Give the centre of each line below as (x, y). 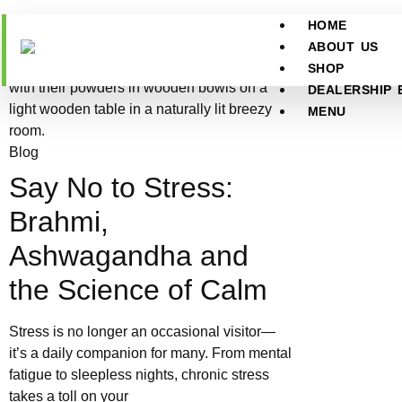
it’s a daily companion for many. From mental (150, 353)
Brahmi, (59, 222)
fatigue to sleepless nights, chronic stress (139, 375)
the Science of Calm (138, 290)
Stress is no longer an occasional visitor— (142, 332)
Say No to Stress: (121, 188)
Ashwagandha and (129, 256)
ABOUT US (343, 47)
